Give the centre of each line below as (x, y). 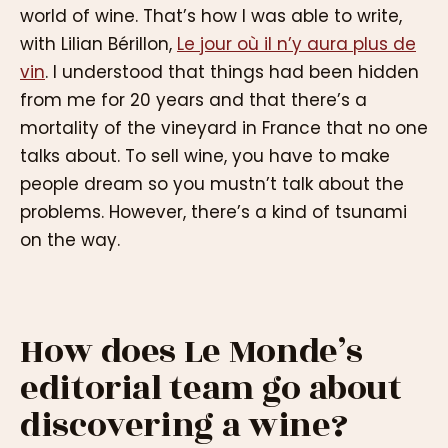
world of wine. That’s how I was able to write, (211, 16)
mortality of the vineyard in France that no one (224, 128)
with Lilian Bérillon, (98, 44)
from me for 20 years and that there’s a (193, 100)
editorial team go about (211, 389)
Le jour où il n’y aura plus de (296, 44)
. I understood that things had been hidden (232, 72)
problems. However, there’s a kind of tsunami (213, 212)
